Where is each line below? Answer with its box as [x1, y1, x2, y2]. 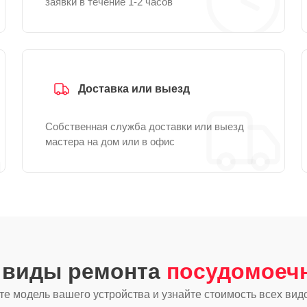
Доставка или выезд [78, 83, 190, 95]
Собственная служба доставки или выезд [45, 121, 244, 132]
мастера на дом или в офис [45, 136, 175, 147]
